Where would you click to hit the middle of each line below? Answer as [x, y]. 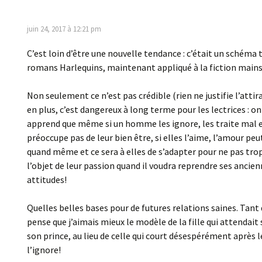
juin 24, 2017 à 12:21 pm [64, 29]
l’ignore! [44, 250]
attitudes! [47, 180]
